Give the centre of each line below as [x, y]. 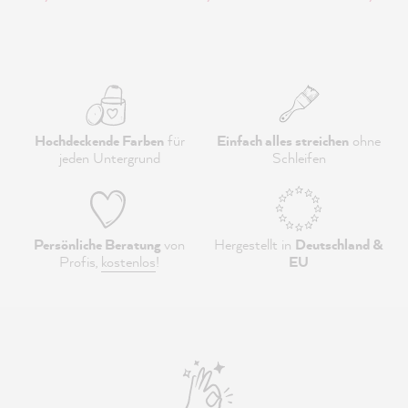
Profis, [80, 261]
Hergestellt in [255, 244]
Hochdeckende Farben [99, 140]
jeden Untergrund [109, 158]
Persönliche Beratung [97, 244]
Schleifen [299, 158]
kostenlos [128, 261]
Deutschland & [339, 244]
